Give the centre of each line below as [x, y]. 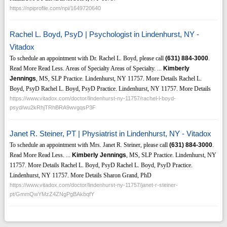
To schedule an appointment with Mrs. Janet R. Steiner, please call [89, 145]
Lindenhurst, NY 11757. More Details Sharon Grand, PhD [80, 176]
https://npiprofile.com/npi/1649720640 [55, 8]
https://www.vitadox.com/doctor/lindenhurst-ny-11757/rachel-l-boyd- [92, 99]
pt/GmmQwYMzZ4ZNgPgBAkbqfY [52, 194]
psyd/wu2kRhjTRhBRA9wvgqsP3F [52, 108]
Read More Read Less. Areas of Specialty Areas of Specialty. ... [86, 69]
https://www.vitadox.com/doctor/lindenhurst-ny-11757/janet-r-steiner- [93, 185]
